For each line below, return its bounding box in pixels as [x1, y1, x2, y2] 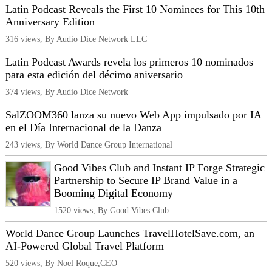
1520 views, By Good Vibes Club [54, 205, 169, 216]
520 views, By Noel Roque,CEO [5, 258, 117, 268]
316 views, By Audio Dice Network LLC [5, 34, 147, 44]
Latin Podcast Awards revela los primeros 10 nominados [5, 56, 253, 69]
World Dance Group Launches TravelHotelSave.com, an [5, 227, 254, 240]
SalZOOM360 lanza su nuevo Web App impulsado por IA [5, 109, 261, 121]
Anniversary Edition [5, 16, 95, 29]
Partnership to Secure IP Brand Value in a [54, 174, 237, 187]
